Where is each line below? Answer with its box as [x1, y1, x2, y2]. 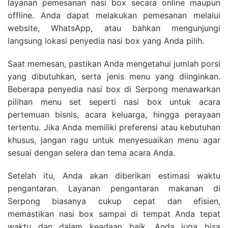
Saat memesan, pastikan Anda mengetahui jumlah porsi [8, 58, 220, 69]
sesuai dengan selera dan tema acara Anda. [8, 147, 175, 158]
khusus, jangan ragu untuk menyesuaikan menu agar [8, 134, 220, 145]
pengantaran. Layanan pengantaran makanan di [8, 183, 220, 193]
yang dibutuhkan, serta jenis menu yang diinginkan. [8, 71, 220, 81]
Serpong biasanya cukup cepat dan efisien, [8, 195, 220, 206]
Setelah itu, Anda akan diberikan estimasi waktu [8, 170, 220, 181]
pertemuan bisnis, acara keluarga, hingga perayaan [8, 109, 220, 120]
